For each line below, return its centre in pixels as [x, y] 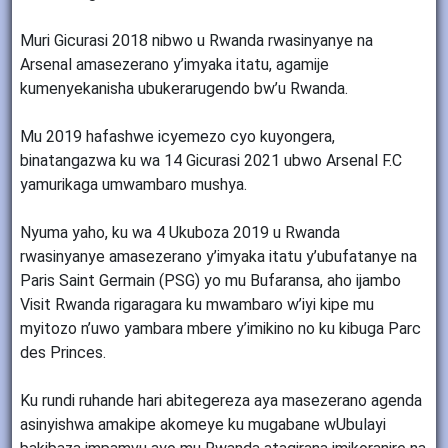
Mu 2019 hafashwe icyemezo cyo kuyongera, [177, 137]
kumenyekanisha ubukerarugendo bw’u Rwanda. [184, 89]
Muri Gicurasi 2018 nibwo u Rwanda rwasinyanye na [196, 41]
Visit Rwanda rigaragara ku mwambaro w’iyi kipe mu [197, 305]
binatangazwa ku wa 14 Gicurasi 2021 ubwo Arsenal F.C [211, 161]
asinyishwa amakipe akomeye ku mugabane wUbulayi [203, 425]
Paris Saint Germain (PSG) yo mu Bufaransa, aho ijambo [210, 281]
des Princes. [63, 353]
